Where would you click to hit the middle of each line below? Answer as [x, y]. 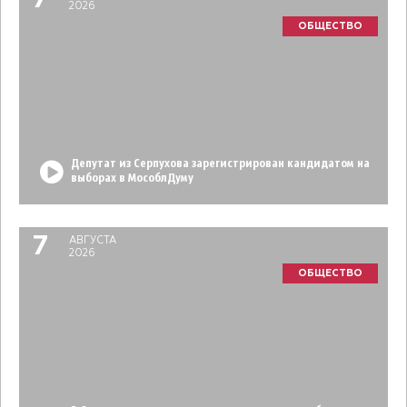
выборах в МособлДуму [132, 179]
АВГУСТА [93, 241]
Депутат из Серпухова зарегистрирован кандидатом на [220, 164]
